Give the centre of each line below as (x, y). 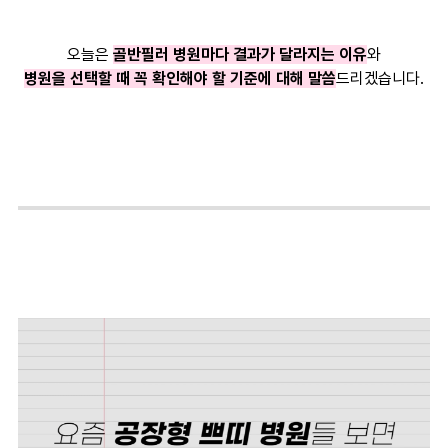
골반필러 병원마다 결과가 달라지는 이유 (239, 55)
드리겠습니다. (379, 79)
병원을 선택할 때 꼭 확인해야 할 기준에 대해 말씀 (179, 79)
